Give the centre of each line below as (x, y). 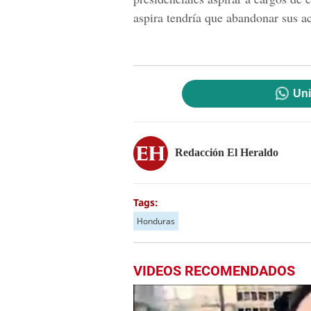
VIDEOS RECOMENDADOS (214, 271)
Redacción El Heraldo (227, 152)
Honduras (156, 221)
